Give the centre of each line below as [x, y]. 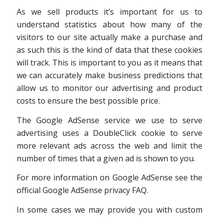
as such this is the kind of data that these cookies [109, 50]
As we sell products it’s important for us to [109, 11]
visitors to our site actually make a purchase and [109, 37]
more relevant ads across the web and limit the [109, 145]
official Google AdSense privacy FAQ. [82, 190]
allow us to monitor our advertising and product [109, 88]
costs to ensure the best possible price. [88, 100]
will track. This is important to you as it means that [109, 62]
